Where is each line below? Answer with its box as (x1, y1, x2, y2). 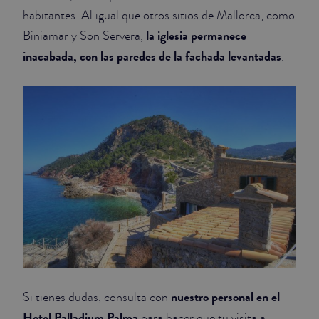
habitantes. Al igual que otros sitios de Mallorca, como (23, 6, 295, 25)
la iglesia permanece (146, 26, 246, 46)
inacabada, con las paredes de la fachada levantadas (23, 47, 281, 66)
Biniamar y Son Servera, (23, 27, 146, 46)
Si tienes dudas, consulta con (23, 288, 171, 307)
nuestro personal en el (171, 288, 280, 307)
